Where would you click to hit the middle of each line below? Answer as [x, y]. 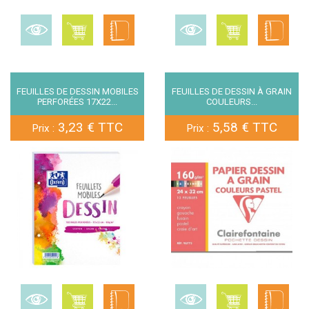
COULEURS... [232, 102]
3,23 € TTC [89, 127]
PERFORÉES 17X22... [77, 102]
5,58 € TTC [243, 127]
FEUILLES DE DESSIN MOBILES [77, 91]
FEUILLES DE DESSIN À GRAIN [232, 91]
